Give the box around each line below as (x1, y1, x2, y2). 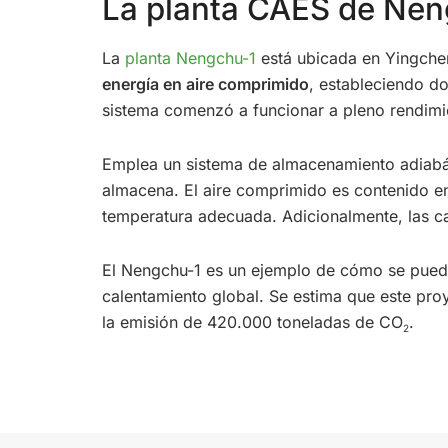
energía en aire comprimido (102, 74, 309, 95)
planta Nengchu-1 (125, 48, 256, 69)
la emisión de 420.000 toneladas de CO (102, 312, 403, 333)
